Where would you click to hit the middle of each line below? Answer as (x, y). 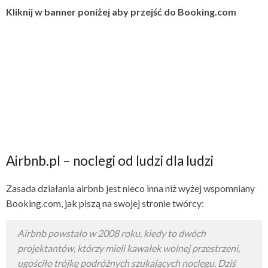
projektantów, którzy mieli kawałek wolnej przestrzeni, (129, 248)
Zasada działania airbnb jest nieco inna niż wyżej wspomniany (130, 188)
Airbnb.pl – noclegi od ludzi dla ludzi (110, 161)
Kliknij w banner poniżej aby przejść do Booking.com (121, 12)
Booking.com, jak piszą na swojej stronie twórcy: (105, 203)
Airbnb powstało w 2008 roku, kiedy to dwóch (112, 233)
